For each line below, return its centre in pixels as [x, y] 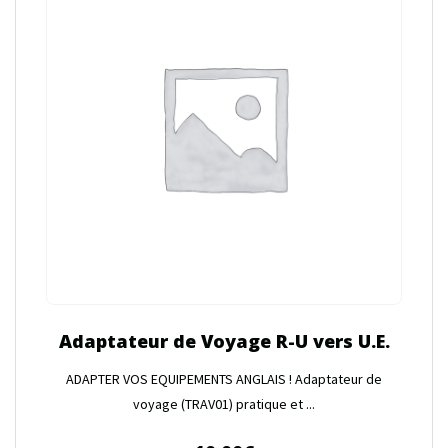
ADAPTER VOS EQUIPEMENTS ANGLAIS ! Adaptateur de [224, 378]
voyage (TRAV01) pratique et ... [224, 403]
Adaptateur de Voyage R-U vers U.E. [224, 340]
